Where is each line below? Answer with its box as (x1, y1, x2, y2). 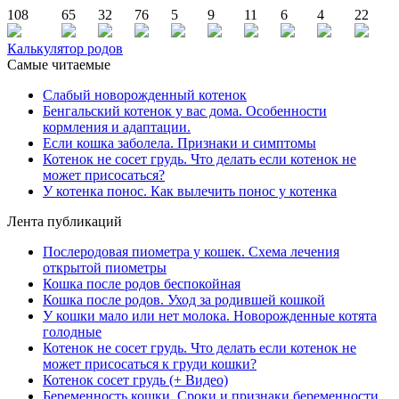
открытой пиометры (43, 259, 167, 275)
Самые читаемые (7, 56, 110, 72)
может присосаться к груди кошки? (43, 355, 256, 371)
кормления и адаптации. (43, 118, 191, 134)
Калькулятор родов (7, 40, 123, 56)
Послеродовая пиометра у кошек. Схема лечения (43, 243, 339, 259)
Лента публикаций (7, 213, 122, 229)
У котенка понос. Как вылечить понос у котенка (43, 183, 337, 199)
